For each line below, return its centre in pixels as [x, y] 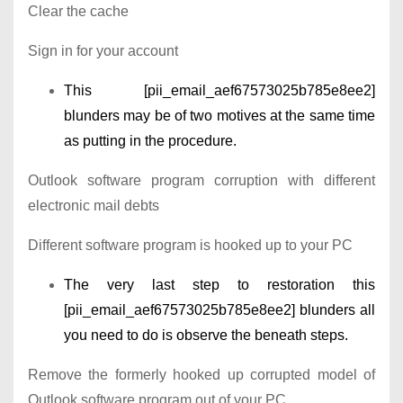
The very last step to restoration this [219, 285]
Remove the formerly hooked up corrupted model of [201, 375]
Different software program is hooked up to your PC [190, 246]
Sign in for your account [103, 51]
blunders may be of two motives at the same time [219, 116]
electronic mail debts [94, 206]
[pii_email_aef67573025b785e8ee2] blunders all [219, 310]
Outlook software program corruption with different [201, 181]
